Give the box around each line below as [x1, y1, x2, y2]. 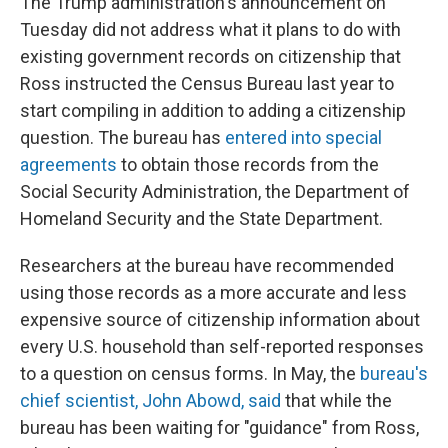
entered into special [225, 127, 382, 149]
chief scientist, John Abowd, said [20, 390, 281, 412]
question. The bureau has [20, 127, 225, 149]
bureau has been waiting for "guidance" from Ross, [20, 417, 419, 439]
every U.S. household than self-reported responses [20, 336, 424, 358]
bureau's [360, 363, 428, 385]
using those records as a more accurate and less [20, 282, 407, 304]
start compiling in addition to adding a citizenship [20, 100, 406, 122]
